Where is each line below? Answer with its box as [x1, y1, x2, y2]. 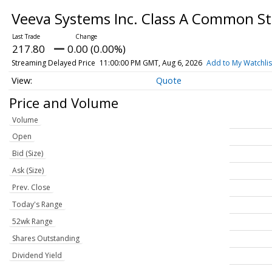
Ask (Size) [12, 165, 44, 176]
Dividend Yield [12, 250, 62, 261]
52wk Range [12, 216, 53, 227]
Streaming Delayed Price [11, 58, 95, 68]
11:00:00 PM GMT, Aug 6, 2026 [99, 58, 202, 68]
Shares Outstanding [12, 233, 80, 244]
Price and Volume [9, 93, 118, 112]
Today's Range [12, 199, 63, 210]
